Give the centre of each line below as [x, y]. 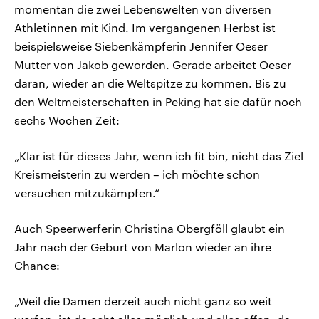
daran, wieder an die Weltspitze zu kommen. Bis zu [150, 83]
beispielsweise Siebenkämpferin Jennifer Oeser [141, 46]
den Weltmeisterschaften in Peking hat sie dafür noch [158, 102]
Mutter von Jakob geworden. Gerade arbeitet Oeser [153, 65]
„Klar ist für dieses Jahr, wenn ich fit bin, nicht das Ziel [159, 156]
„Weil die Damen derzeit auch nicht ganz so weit [143, 301]
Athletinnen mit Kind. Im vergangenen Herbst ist [145, 28]
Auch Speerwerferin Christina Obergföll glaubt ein [150, 229]
